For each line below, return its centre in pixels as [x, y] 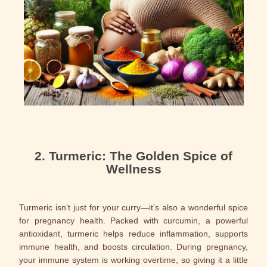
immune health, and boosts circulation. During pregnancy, [133, 247]
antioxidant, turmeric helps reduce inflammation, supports [133, 234]
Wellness [133, 169]
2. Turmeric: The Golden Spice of [133, 156]
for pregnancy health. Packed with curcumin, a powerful [133, 221]
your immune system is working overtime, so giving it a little [133, 260]
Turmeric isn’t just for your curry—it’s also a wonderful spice [133, 207]
